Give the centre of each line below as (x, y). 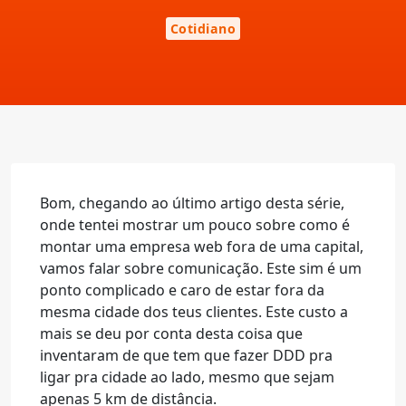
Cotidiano (203, 29)
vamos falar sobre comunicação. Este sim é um (201, 268)
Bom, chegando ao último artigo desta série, (192, 203)
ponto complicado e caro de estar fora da (182, 290)
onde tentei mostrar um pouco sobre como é (195, 225)
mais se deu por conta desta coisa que (171, 333)
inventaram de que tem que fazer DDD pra (186, 355)
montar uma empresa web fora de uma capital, (202, 246)
